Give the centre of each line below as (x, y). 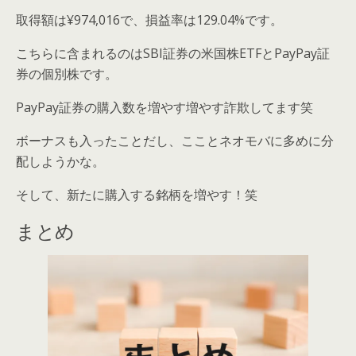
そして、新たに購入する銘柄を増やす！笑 (137, 194)
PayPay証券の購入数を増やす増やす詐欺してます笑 (164, 107)
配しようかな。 (60, 161)
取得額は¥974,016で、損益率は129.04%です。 (149, 19)
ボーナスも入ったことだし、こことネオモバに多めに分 (175, 140)
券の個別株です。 (67, 74)
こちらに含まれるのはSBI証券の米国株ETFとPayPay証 (173, 53)
